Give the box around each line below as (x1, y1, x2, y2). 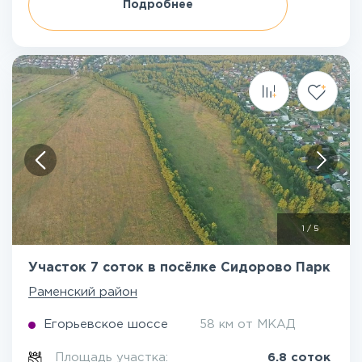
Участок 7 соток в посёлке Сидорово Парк (28, 262, 330, 274)
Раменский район (28, 287, 137, 297)
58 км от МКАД (200, 319, 296, 330)
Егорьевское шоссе (44, 319, 168, 330)
